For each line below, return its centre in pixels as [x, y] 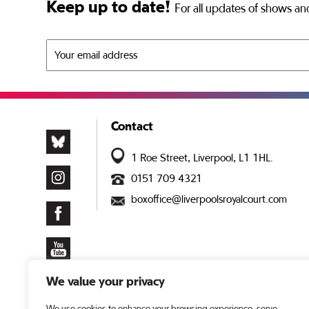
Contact [132, 127]
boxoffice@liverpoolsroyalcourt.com [209, 200]
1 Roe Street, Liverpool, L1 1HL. [202, 159]
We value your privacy [106, 282]
